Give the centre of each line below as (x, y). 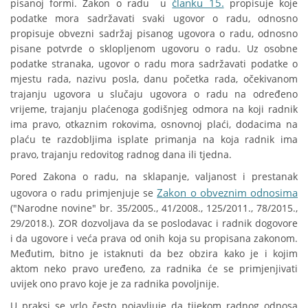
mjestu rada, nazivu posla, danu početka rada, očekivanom (154, 79)
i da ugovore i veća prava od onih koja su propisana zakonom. (154, 239)
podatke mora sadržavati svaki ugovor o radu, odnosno (154, 19)
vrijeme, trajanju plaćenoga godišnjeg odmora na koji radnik (154, 109)
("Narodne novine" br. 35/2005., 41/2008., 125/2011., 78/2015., (154, 208)
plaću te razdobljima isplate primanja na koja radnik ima (154, 140)
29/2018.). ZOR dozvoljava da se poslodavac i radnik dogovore (154, 223)
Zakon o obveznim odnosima (227, 193)
